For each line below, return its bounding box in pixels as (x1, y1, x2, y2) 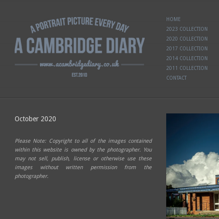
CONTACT (166, 75, 187, 81)
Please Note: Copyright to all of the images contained (15, 138, 152, 144)
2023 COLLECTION (166, 26, 208, 32)
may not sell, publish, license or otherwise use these (15, 155, 152, 162)
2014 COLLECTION (166, 56, 208, 61)
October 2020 (15, 115, 56, 123)
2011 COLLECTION (166, 66, 208, 71)
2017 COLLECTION (166, 46, 208, 51)
